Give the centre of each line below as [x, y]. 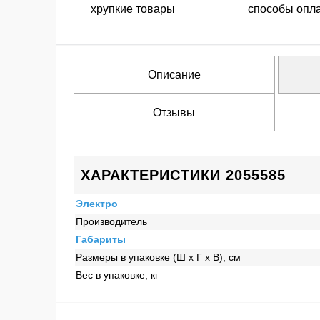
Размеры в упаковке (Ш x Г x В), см [158, 257]
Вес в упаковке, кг [117, 275]
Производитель [111, 221]
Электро [96, 204]
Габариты [100, 239]
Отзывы [174, 112]
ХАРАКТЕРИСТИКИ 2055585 [183, 175]
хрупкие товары [133, 9]
